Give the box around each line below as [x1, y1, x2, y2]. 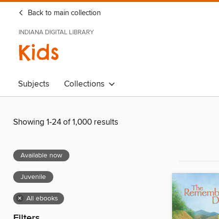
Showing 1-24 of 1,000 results [13, 117, 118, 128]
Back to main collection [26, 9, 101, 18]
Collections [64, 79, 109, 89]
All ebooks [26, 194, 58, 203]
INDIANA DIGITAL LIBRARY [19, 28, 94, 36]
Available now [21, 151, 62, 160]
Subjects [18, 79, 49, 89]
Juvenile [21, 173, 46, 182]
